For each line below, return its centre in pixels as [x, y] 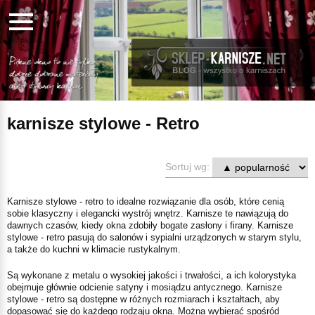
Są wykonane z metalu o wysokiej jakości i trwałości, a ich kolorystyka [152, 275]
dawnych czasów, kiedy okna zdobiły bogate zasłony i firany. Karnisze [150, 225]
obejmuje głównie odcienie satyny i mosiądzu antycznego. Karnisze [144, 287]
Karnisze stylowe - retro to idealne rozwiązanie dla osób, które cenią [146, 201]
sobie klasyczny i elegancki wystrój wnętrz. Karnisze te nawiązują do [148, 213]
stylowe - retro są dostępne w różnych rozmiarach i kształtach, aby [143, 299]
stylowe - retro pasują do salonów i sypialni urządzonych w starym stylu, [154, 237]
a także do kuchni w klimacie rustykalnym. [94, 249]
